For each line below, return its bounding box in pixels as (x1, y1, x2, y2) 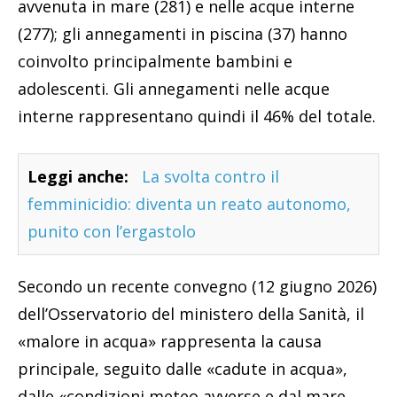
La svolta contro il (142, 166, 279, 188)
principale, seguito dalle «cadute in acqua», (18, 358, 347, 380)
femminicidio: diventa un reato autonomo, (27, 193, 351, 215)
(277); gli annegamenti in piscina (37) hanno (18, 23, 347, 45)
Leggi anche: (27, 166, 128, 188)
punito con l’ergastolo (27, 221, 196, 243)
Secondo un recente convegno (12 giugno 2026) (18, 276, 377, 298)
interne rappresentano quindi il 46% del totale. (18, 105, 376, 128)
